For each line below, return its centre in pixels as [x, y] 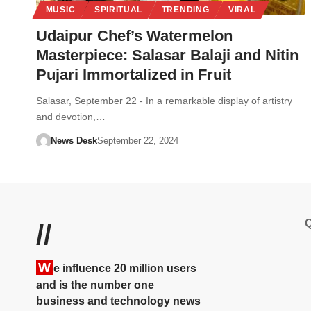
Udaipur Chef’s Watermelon [134, 35]
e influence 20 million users [125, 268]
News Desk [74, 140]
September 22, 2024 [137, 140]
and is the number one [95, 285]
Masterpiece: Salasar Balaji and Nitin [167, 55]
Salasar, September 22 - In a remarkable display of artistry [164, 100]
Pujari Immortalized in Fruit [134, 74]
